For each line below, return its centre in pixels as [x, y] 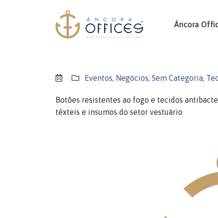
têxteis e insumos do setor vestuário [119, 112]
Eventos [99, 78]
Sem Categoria [177, 78]
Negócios [132, 78]
